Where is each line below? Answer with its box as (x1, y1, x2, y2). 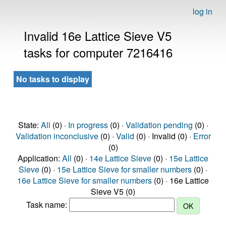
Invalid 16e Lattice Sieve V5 (24, 27, 172, 44)
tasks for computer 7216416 (24, 43, 173, 61)
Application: (18, 152, 62, 164)
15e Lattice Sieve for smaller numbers (57, 163, 192, 175)
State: (18, 119, 41, 131)
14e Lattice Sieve (89, 152, 151, 164)
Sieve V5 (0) (91, 186, 135, 197)
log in (193, 6, 212, 17)
